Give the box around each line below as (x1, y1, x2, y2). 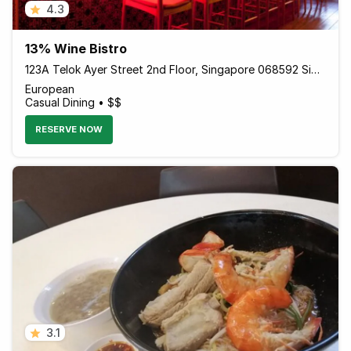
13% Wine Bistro (25, 41, 127, 57)
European (25, 82, 74, 96)
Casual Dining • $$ (25, 96, 121, 109)
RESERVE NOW (35, 124, 103, 135)
